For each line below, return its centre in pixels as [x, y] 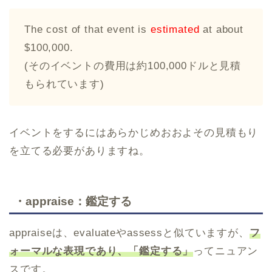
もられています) [64, 84]
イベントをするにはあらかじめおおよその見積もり [134, 132]
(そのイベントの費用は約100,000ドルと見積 [133, 66]
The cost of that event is [87, 29]
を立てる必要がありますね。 [80, 151]
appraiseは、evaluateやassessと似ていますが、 [129, 233]
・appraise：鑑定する [73, 202]
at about [221, 29]
